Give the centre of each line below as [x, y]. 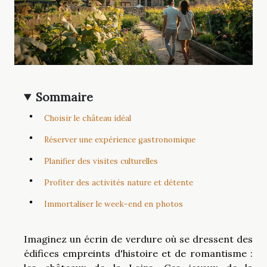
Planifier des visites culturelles [101, 161]
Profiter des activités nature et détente [119, 182]
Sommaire [65, 97]
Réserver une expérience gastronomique [120, 139]
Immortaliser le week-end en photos [114, 204]
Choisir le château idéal [88, 118]
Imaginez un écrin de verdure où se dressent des [138, 239]
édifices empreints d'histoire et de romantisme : [138, 253]
